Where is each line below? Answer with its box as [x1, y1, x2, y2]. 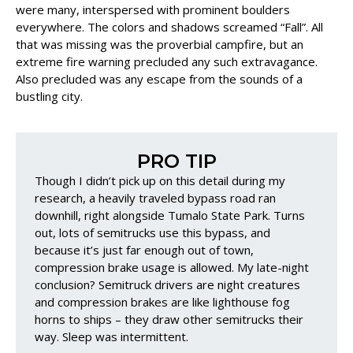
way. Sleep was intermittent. [35, 329, 188, 345]
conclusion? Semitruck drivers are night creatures [35, 277, 300, 293]
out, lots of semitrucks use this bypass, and [35, 225, 270, 241]
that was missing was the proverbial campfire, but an [16, 36, 303, 53]
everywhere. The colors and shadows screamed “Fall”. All [16, 19, 323, 35]
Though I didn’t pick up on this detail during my [35, 173, 285, 189]
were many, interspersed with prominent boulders [16, 2, 290, 18]
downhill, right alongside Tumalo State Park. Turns [35, 207, 305, 224]
